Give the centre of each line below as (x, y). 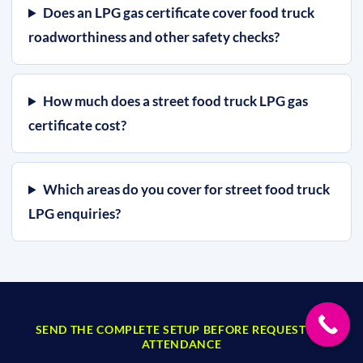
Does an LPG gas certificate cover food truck (179, 13)
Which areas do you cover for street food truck (187, 189)
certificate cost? (77, 125)
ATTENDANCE (181, 344)
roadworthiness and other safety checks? (154, 37)
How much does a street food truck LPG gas (176, 101)
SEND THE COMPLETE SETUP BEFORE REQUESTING (181, 329)
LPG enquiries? (75, 214)
